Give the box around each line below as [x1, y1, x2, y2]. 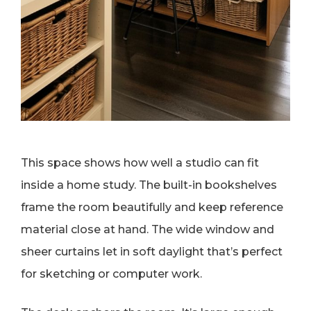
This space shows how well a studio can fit [21, 156, 259, 170]
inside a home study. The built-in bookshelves [21, 178, 277, 192]
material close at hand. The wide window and [21, 223, 274, 237]
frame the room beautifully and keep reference [21, 201, 283, 215]
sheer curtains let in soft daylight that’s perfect [21, 245, 283, 259]
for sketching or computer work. [21, 267, 202, 281]
